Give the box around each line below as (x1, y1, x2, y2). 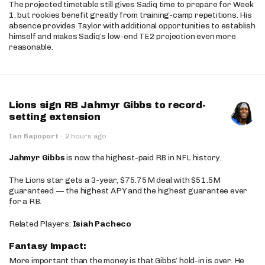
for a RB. (9, 196, 42, 206)
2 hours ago (65, 132, 106, 140)
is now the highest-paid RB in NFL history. (64, 153, 222, 163)
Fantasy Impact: (9, 242, 89, 251)
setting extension (9, 112, 101, 122)
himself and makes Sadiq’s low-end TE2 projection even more (9, 31, 236, 41)
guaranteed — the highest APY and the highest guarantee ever (9, 186, 248, 196)
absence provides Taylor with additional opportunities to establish (9, 21, 256, 31)
